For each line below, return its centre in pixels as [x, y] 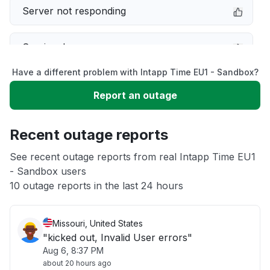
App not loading [59, 155]
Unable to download [69, 119]
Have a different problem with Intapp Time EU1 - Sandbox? [135, 72]
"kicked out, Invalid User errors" [118, 237]
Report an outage [135, 95]
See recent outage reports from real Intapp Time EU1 [133, 157]
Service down [54, 47]
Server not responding [74, 11]
